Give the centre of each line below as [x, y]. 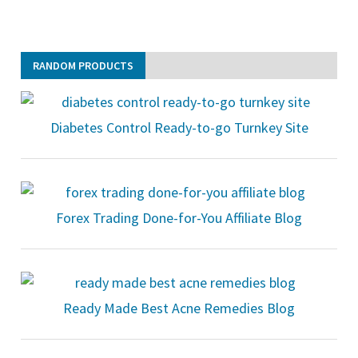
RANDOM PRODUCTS [83, 65]
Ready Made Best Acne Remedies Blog [179, 308]
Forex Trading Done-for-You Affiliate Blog [179, 217]
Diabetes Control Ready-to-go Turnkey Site [179, 127]
